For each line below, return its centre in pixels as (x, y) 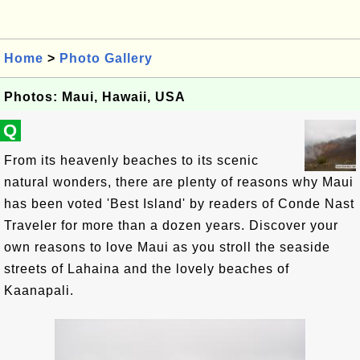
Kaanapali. (39, 290)
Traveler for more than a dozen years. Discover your (171, 225)
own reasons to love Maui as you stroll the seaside (167, 247)
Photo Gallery (106, 58)
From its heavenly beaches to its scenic (131, 160)
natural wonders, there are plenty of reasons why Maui (179, 182)
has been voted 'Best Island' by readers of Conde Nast (179, 204)
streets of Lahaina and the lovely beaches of (147, 269)
